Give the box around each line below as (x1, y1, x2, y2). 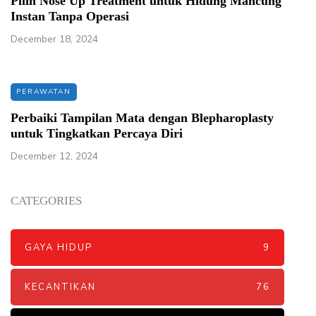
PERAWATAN (16, 86, 71, 97)
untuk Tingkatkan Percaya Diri (11, 126, 183, 140)
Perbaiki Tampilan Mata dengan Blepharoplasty (11, 110, 274, 125)
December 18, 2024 (11, 32, 98, 46)
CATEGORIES (11, 193, 82, 207)
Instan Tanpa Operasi (11, 8, 129, 23)
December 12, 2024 (11, 149, 98, 163)
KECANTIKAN (25, 280, 96, 293)
